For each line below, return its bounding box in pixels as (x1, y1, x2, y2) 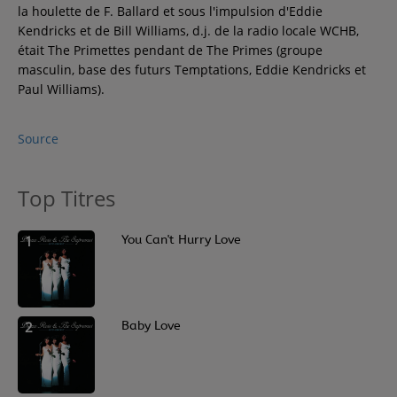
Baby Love (121, 318, 181, 333)
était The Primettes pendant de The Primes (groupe (18, 42, 323, 58)
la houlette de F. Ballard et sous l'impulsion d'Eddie (18, 3, 323, 19)
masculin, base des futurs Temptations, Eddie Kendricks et (18, 61, 366, 78)
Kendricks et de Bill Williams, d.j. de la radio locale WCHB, (18, 22, 359, 39)
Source (18, 130, 58, 147)
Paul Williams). (18, 81, 105, 97)
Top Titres (18, 183, 115, 213)
